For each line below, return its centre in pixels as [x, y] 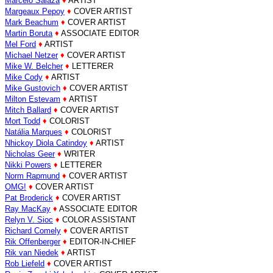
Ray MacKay [28, 209]
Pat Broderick [29, 198]
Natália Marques [34, 132]
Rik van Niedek [32, 253]
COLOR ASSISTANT [98, 220]
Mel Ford [20, 44]
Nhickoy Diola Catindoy [46, 143]
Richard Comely [33, 231]
